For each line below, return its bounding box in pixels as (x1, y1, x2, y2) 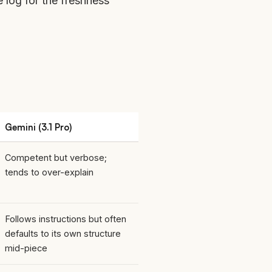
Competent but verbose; (5, 152, 107, 163)
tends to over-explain (5, 166, 93, 177)
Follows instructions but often (5, 213, 126, 224)
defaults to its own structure (5, 228, 121, 239)
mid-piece (5, 242, 47, 253)
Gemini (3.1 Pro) (5, 121, 72, 132)
